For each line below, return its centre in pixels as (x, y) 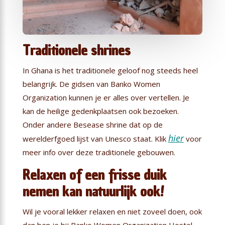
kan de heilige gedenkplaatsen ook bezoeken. (100, 111)
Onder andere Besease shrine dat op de (92, 124)
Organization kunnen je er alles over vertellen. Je (106, 97)
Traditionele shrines (76, 50)
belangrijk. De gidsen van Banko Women (91, 84)
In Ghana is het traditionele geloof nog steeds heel (110, 70)
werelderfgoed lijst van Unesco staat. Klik (95, 138)
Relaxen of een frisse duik (94, 175)
